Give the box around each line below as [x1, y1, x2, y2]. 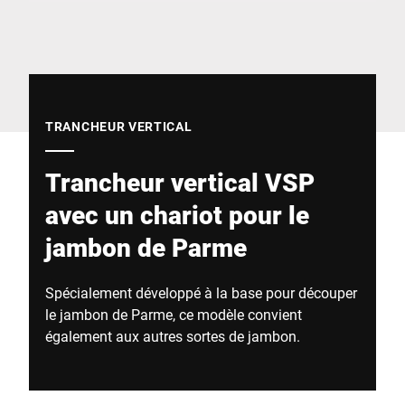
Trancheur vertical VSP [45, 165, 315, 199]
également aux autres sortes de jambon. [45, 326, 300, 345]
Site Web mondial [29, 2, 140, 21]
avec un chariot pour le [45, 198, 309, 231]
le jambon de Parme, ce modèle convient [45, 305, 302, 324]
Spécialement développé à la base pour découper [45, 283, 357, 302]
